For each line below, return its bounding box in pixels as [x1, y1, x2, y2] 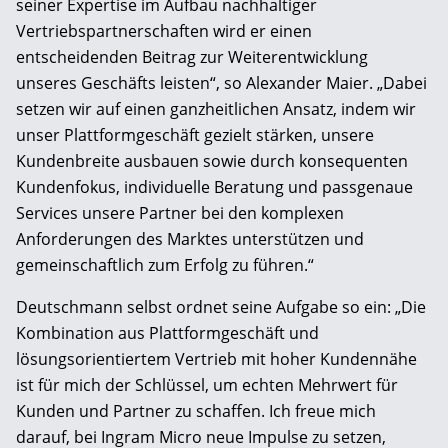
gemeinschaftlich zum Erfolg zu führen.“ [16, 253, 314, 276]
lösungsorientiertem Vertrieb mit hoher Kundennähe [16, 347, 417, 370]
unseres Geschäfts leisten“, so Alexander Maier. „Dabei [16, 71, 427, 94]
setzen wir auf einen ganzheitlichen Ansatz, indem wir [16, 97, 416, 120]
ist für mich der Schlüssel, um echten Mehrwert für [16, 373, 398, 396]
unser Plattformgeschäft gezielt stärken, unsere [16, 123, 374, 146]
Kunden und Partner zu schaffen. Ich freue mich [16, 399, 376, 422]
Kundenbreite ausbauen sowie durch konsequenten [16, 149, 408, 172]
